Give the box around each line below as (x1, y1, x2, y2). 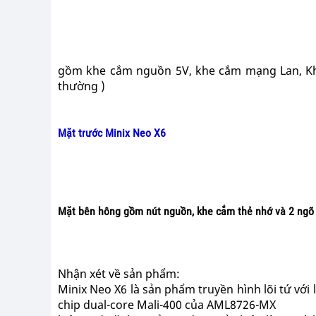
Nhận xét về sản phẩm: (58, 266, 180, 281)
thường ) (58, 78, 105, 94)
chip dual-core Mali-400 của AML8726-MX (58, 297, 276, 312)
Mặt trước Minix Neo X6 (58, 126, 166, 140)
